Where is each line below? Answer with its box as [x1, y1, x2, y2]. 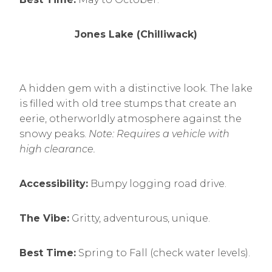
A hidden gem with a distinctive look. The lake [19, 83, 253, 94]
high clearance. [19, 143, 95, 155]
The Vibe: [19, 212, 69, 224]
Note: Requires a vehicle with [89, 128, 229, 140]
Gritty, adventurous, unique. [69, 212, 210, 224]
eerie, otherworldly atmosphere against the [19, 113, 242, 124]
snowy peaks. [19, 128, 89, 140]
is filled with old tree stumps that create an [19, 98, 237, 109]
